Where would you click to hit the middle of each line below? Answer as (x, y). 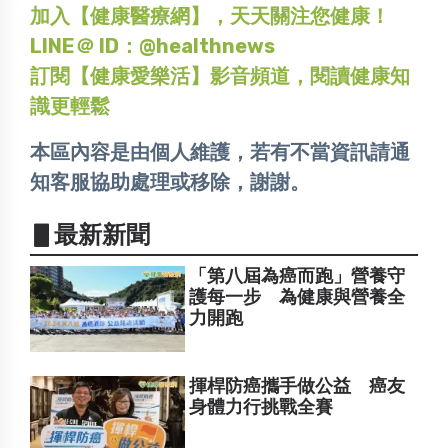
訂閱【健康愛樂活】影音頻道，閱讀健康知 (220, 75)
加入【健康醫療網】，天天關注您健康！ (210, 15)
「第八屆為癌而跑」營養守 (297, 275)
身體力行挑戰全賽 (261, 407)
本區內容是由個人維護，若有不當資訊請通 (220, 151)
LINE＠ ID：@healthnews (152, 45)
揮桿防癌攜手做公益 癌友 (297, 386)
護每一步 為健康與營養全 (297, 296)
